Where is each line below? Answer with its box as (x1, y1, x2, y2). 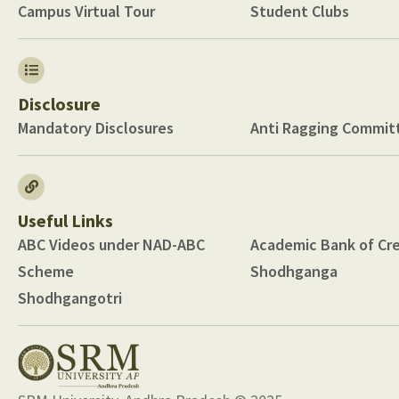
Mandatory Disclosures (18, 117, 174, 138)
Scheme (18, 260, 74, 281)
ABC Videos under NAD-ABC (18, 233, 205, 255)
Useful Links (18, 208, 113, 232)
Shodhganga (249, 260, 338, 281)
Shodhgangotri (18, 287, 122, 308)
